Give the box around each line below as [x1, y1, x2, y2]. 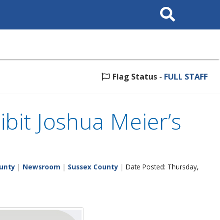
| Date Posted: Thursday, [118, 162, 199, 171]
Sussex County [68, 162, 118, 171]
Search [156, 3, 176, 10]
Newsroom [23, 162, 60, 171]
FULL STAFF [164, 71, 208, 82]
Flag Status [112, 71, 157, 82]
